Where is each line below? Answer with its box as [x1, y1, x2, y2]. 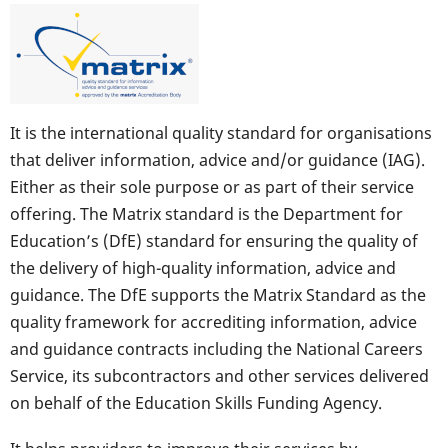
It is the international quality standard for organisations [10, 122, 432, 144]
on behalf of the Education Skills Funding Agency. [10, 392, 382, 414]
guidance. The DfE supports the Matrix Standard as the [10, 284, 426, 306]
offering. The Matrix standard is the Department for [10, 203, 403, 225]
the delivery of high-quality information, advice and [10, 257, 396, 279]
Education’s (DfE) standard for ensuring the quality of [10, 230, 418, 252]
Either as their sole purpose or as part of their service [10, 176, 414, 198]
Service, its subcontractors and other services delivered [10, 365, 429, 387]
